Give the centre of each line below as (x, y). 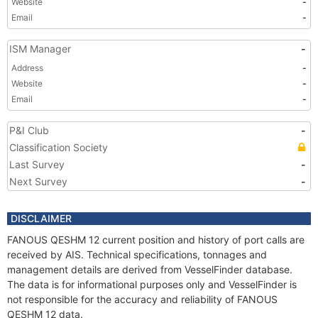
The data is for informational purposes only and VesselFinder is (152, 284)
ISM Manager (40, 49)
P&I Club (29, 130)
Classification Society (59, 147)
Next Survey (38, 181)
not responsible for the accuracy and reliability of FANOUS (142, 299)
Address (27, 68)
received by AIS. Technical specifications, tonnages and (137, 254)
